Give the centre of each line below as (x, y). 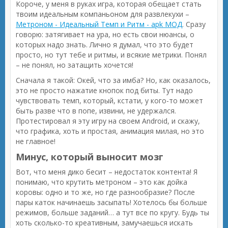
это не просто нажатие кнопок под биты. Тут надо (104, 90)
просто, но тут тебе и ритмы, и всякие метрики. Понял (111, 55)
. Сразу (194, 24)
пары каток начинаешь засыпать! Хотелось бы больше (111, 202)
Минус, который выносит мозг (90, 157)
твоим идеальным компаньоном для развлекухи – (103, 14)
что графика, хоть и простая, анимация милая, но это (110, 131)
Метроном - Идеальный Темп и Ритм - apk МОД (99, 24)
